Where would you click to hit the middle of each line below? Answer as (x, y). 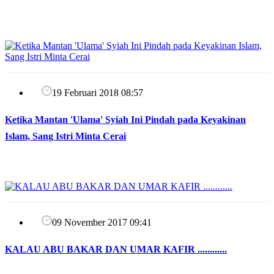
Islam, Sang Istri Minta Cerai (65, 136)
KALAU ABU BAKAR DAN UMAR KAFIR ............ (116, 249)
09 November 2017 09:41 (102, 222)
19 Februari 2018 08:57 (98, 93)
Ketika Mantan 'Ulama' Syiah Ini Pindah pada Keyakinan (125, 120)
